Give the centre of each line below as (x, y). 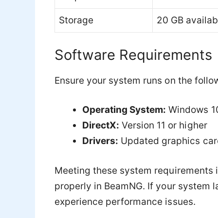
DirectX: (101, 126)
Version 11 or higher (163, 126)
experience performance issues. (125, 201)
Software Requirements (134, 54)
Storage (76, 20)
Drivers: (100, 141)
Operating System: (124, 110)
